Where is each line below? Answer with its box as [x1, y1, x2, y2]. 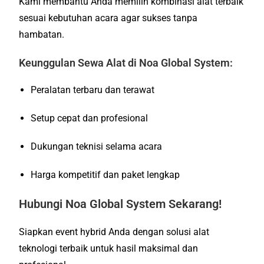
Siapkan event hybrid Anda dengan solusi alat [19, 226, 210, 237]
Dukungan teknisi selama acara [31, 140, 163, 152]
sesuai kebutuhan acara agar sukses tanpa [19, 12, 198, 24]
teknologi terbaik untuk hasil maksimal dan [19, 242, 199, 254]
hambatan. [19, 28, 65, 40]
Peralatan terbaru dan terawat [31, 84, 155, 95]
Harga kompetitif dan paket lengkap [31, 169, 180, 180]
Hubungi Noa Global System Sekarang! [19, 196, 222, 211]
